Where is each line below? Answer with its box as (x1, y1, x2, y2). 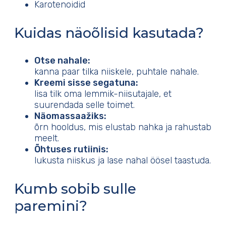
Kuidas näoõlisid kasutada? (14, 24, 204, 41)
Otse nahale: (34, 55, 90, 67)
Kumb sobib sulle (14, 180, 136, 197)
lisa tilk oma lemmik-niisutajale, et (34, 88, 172, 100)
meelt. (34, 133, 59, 144)
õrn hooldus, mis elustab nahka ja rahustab (34, 122, 211, 133)
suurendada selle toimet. (34, 99, 135, 111)
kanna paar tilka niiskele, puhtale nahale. (34, 66, 199, 78)
